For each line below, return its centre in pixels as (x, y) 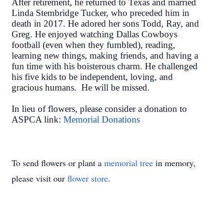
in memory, (174, 163)
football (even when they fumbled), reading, (93, 45)
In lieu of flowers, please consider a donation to (99, 109)
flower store (88, 178)
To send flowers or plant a (58, 163)
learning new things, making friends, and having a (105, 55)
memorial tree (129, 163)
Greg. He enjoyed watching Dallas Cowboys (94, 34)
